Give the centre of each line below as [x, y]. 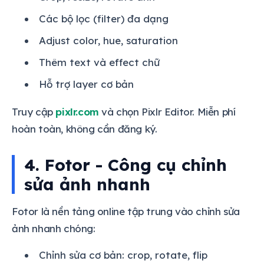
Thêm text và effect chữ [99, 62]
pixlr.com [77, 111]
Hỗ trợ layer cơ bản [86, 84]
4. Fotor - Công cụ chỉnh [126, 164]
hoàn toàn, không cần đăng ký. [85, 128]
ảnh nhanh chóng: [54, 228]
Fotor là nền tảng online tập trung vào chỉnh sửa [126, 211]
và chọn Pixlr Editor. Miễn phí [167, 111]
